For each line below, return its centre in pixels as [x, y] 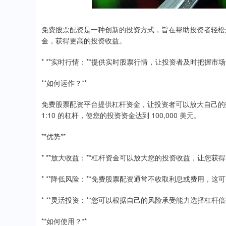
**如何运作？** [64, 83]
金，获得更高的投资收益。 [84, 40]
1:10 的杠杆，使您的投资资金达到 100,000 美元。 [121, 115]
